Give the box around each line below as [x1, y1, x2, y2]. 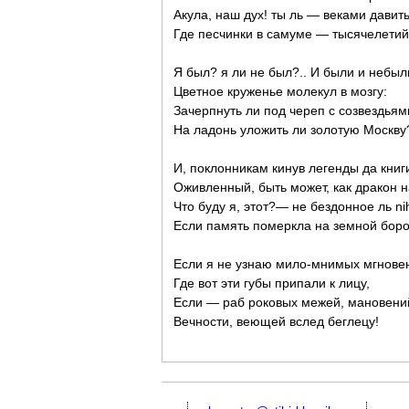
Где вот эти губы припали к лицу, [173, 276, 370, 290]
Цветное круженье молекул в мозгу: [173, 84, 387, 99]
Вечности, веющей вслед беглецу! [173, 314, 379, 329]
